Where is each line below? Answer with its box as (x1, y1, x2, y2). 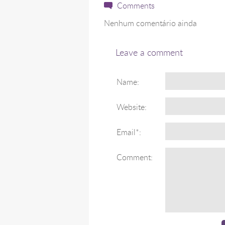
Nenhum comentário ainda (103, 18, 197, 29)
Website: (117, 101, 147, 113)
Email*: (117, 126, 142, 138)
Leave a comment (115, 46, 183, 59)
